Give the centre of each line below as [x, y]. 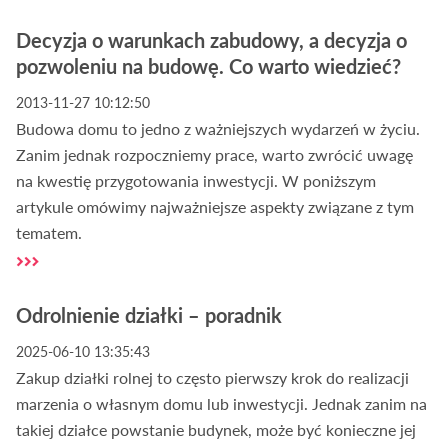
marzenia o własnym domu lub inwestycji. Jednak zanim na [222, 404]
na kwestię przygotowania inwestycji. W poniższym [196, 181]
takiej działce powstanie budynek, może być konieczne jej [216, 430]
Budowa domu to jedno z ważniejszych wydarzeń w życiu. [218, 129]
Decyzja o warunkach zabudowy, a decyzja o [212, 40]
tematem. [49, 233]
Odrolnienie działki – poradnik [149, 315]
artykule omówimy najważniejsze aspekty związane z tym [215, 207]
